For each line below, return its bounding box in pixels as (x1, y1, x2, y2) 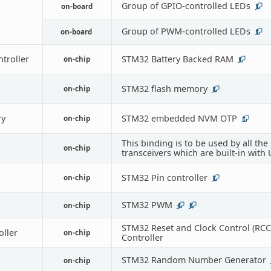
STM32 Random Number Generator (121, 253, 266, 266)
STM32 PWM (121, 198, 172, 211)
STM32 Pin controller (121, 171, 207, 183)
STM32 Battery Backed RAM (121, 53, 233, 65)
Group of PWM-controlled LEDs (121, 25, 250, 37)
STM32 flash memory (121, 82, 207, 94)
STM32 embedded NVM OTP (121, 112, 237, 124)
